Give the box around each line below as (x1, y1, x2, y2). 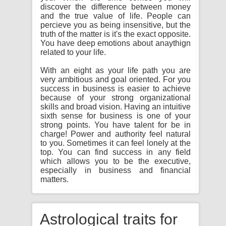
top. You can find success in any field (40, 148, 191, 156)
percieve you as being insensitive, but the (40, 21, 191, 29)
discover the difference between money (40, 3, 191, 11)
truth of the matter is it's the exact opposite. (40, 30, 191, 38)
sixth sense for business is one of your (40, 111, 191, 120)
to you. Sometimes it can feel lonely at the (40, 139, 191, 147)
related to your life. (40, 48, 106, 56)
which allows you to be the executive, (40, 157, 191, 165)
